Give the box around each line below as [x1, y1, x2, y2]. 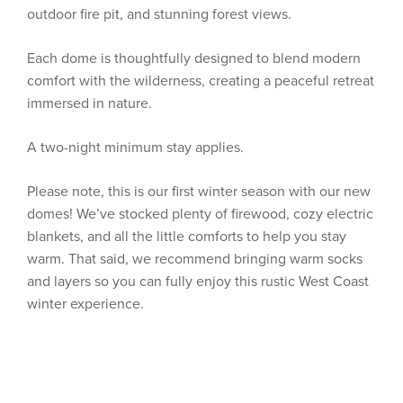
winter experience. [27, 295, 144, 313]
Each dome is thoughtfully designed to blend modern [27, 49, 361, 67]
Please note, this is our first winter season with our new [27, 183, 371, 201]
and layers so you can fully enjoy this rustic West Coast [27, 273, 369, 291]
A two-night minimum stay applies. [27, 139, 244, 157]
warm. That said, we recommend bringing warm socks [27, 250, 363, 268]
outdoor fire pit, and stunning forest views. [27, 5, 291, 23]
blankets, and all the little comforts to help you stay [27, 228, 346, 246]
